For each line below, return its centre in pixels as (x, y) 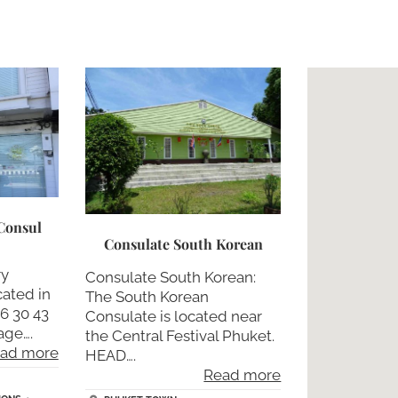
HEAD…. (110, 355)
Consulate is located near (173, 316)
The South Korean (147, 296)
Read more (243, 374)
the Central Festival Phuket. (179, 335)
